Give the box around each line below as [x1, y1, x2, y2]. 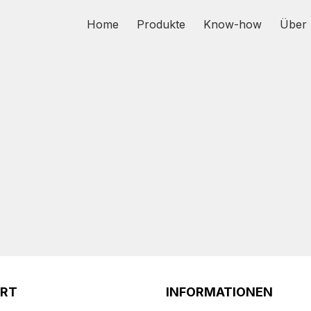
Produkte [137, 17, 185, 31]
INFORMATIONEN [166, 285, 273, 299]
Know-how [203, 17, 262, 31]
